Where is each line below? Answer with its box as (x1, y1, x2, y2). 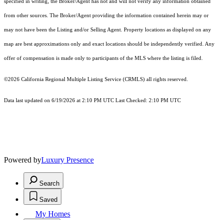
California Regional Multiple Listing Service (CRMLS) (21, 77, 145, 82)
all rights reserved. (145, 77, 188, 82)
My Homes (35, 210, 70, 219)
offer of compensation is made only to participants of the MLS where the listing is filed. (4, 55, 203, 61)
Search (39, 180, 59, 188)
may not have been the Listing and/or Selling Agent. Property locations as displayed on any (4, 27, 211, 33)
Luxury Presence (41, 156, 94, 165)
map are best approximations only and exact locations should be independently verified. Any (4, 41, 215, 47)
